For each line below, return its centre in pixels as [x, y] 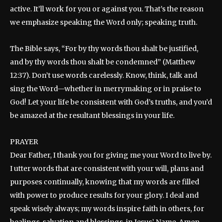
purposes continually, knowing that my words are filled [105, 182]
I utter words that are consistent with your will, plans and [107, 168]
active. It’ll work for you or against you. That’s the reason [107, 9]
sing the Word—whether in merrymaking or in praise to [106, 88]
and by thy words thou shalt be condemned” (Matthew [103, 62]
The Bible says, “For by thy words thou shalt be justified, [104, 48]
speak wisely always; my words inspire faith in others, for [107, 208]
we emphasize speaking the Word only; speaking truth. [104, 22]
